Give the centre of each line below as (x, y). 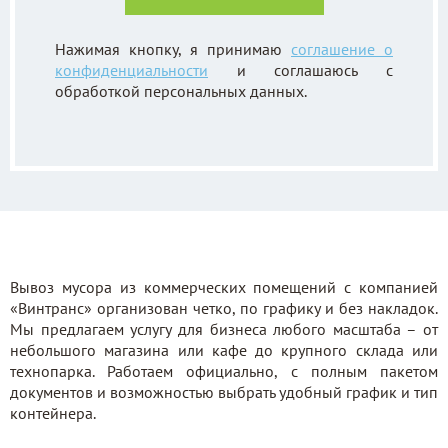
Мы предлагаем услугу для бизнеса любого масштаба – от (224, 329)
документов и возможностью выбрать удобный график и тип (224, 392)
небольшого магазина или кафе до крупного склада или (224, 350)
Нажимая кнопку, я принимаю (173, 49)
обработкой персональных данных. (181, 91)
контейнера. (53, 413)
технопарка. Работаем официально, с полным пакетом (224, 371)
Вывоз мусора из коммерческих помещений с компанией (224, 287)
